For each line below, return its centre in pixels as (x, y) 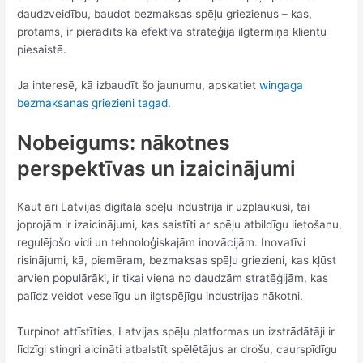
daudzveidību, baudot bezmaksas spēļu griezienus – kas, (165, 14)
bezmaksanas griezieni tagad (93, 102)
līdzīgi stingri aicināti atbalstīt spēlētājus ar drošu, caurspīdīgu (177, 349)
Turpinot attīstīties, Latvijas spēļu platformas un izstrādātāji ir (176, 331)
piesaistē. (42, 50)
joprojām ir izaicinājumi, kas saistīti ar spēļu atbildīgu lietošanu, (180, 224)
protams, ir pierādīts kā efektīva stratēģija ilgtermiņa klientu (172, 32)
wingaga (282, 85)
